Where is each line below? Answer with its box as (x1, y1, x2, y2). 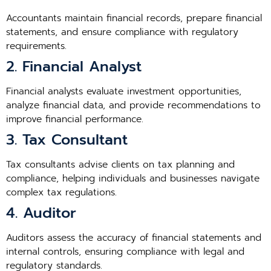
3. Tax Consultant (6, 129, 128, 151)
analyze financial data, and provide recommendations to (6, 98, 261, 113)
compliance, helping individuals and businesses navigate (6, 171, 260, 186)
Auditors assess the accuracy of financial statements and (6, 230, 261, 245)
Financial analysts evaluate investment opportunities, (6, 84, 241, 99)
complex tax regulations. (6, 185, 117, 200)
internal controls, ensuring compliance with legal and (6, 244, 244, 259)
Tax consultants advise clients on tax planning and (6, 157, 235, 172)
